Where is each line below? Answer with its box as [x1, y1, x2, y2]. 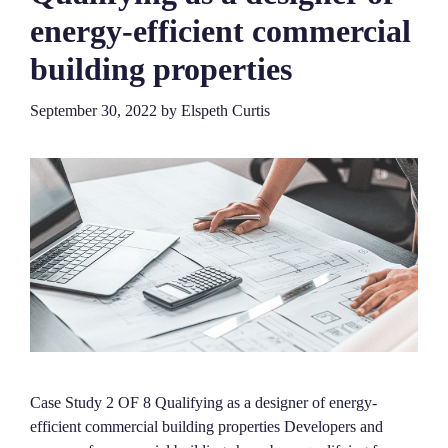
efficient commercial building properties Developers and [30, 417, 383, 435]
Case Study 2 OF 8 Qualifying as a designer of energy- [30, 393, 377, 411]
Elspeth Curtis [181, 102, 270, 120]
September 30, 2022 [30, 102, 157, 120]
